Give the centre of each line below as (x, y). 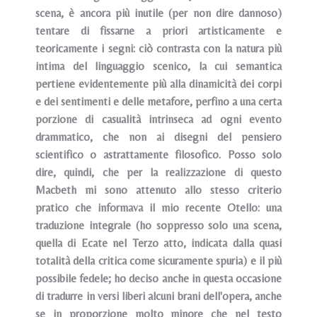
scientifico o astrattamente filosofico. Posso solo (158, 155)
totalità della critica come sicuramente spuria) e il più (158, 261)
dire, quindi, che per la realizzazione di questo (158, 172)
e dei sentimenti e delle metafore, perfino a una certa (158, 102)
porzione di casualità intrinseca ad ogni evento (158, 119)
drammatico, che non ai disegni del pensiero (158, 137)
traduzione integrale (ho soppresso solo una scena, (158, 225)
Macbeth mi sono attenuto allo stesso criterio (158, 190)
